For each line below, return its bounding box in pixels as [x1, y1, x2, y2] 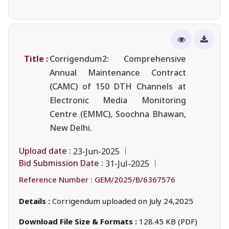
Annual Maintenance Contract [50, 66, 186, 78]
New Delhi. [50, 122, 92, 133]
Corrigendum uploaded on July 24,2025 [52, 195, 193, 206]
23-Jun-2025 [73, 145, 120, 157]
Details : [19, 195, 52, 206]
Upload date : [19, 145, 71, 157]
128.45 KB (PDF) [139, 216, 197, 226]
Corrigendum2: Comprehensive [50, 53, 186, 64]
